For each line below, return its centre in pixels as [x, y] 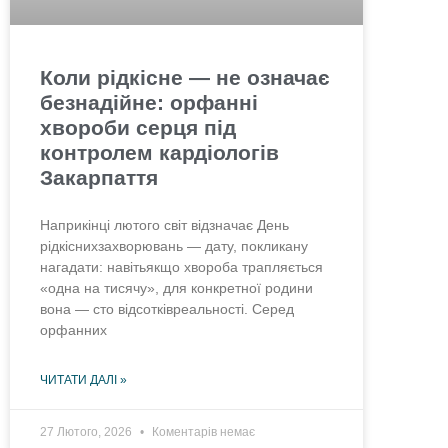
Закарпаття [99, 178]
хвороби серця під [138, 128]
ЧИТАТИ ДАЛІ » [83, 380]
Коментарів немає [202, 432]
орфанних [73, 330]
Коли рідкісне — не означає [185, 78]
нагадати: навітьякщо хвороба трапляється [181, 267]
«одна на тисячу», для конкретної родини [176, 288]
